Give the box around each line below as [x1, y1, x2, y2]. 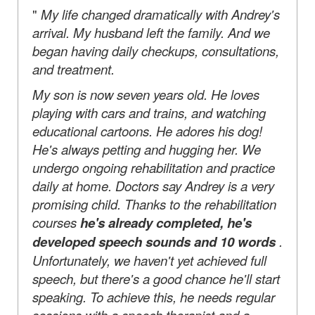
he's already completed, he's [80, 212, 252, 232]
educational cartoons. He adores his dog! [32, 121, 262, 140]
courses [32, 212, 80, 231]
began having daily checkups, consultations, [32, 41, 279, 60]
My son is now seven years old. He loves [32, 84, 259, 103]
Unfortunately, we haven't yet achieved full [32, 250, 266, 269]
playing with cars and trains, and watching [32, 103, 266, 122]
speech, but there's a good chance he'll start [32, 269, 280, 288]
